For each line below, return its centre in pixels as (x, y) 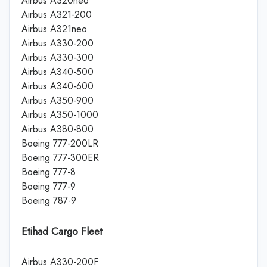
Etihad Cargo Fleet (62, 231)
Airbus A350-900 (58, 100)
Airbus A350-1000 (60, 114)
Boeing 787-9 (49, 200)
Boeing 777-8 (49, 172)
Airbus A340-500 (58, 72)
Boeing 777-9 (49, 186)
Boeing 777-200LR (60, 143)
